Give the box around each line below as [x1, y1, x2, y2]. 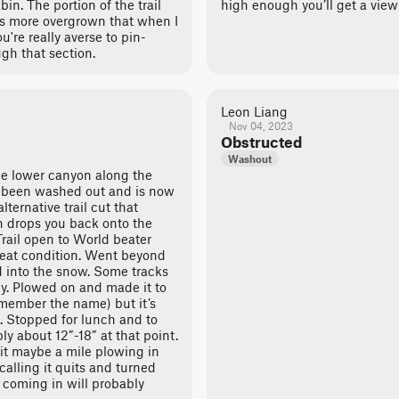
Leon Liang [221, 103, 288, 119]
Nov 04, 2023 [228, 119, 293, 132]
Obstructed [221, 133, 302, 151]
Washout [228, 152, 272, 165]
